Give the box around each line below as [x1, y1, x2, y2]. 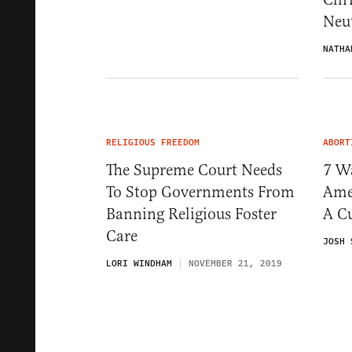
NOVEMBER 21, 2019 [189, 256, 282, 270]
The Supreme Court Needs [106, 159, 282, 180]
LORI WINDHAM [106, 256, 172, 270]
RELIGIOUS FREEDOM [106, 135, 200, 149]
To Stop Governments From [106, 181, 295, 202]
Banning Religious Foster [106, 203, 277, 224]
